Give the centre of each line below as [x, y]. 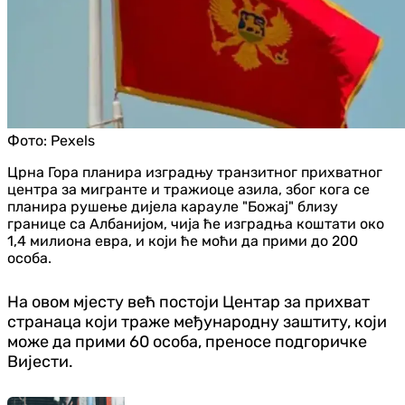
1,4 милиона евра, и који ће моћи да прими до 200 [183, 240]
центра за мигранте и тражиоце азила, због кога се [188, 189]
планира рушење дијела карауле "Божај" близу [173, 206]
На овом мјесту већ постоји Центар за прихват [188, 301]
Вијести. [40, 361]
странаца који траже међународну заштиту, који [197, 321]
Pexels [73, 140]
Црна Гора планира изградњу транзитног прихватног [195, 172]
